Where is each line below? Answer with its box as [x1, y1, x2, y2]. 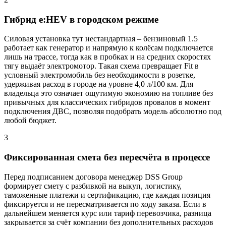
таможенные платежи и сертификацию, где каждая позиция [4, 190, 210, 199]
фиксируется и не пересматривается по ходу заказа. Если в [4, 199, 206, 208]
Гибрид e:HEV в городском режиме [4, 14, 158, 25]
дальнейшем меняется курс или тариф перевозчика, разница [4, 208, 211, 217]
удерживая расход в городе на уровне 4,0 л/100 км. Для [4, 80, 193, 89]
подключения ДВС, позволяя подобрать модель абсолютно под [4, 107, 221, 116]
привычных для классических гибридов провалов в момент [4, 98, 210, 107]
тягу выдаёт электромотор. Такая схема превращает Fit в [4, 62, 199, 71]
